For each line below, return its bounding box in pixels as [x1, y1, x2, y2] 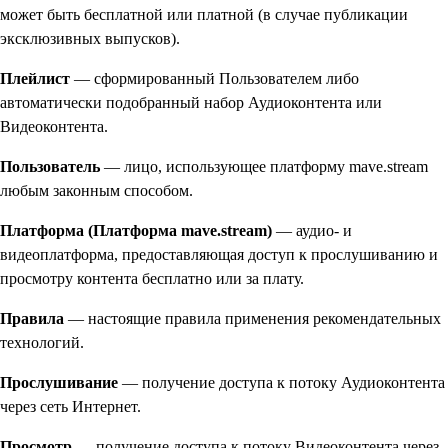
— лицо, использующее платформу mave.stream [100, 157, 428, 175]
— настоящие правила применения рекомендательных [64, 309, 441, 327]
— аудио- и [272, 221, 352, 239]
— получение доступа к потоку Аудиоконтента [118, 373, 445, 391]
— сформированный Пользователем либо [70, 69, 359, 87]
